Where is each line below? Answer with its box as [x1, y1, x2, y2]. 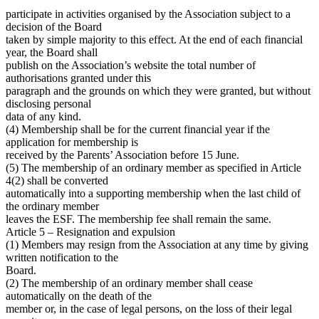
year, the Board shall [6, 46, 98, 58]
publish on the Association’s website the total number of [6, 58, 256, 71]
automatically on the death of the [6, 289, 152, 302]
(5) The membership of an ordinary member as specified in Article [6, 161, 301, 174]
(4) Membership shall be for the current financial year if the [6, 122, 270, 135]
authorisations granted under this [6, 71, 151, 84]
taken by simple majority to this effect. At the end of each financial [6, 33, 303, 46]
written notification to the [6, 251, 118, 263]
